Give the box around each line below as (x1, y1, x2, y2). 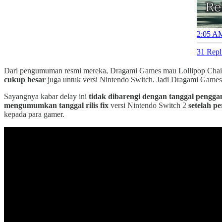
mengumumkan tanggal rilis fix (4, 101, 109, 110)
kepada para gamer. (4, 110, 64, 118)
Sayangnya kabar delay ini (4, 92, 89, 101)
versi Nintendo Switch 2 (109, 101, 188, 110)
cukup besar (4, 75, 46, 84)
